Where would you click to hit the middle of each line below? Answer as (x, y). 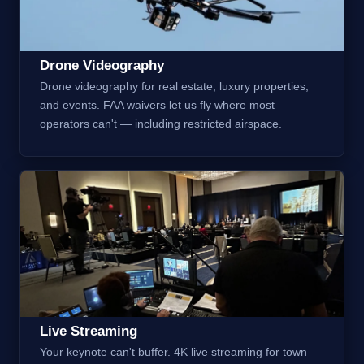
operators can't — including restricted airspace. (161, 123)
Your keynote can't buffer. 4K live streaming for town (173, 351)
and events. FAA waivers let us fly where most (157, 104)
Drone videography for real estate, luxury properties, (174, 86)
